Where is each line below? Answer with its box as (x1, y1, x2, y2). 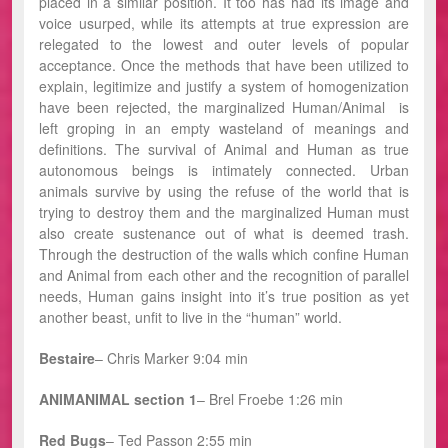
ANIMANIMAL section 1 (39, 389, 197, 409)
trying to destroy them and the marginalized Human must (39, 202, 409, 222)
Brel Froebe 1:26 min (209, 389, 343, 409)
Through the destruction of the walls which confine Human (39, 244, 409, 264)
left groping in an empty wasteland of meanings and (39, 118, 409, 138)
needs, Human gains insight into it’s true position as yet (39, 286, 409, 306)
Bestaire (39, 348, 95, 368)
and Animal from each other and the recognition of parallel (39, 265, 409, 285)
